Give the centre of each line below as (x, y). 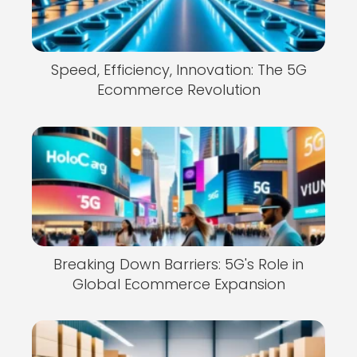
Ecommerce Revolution (178, 90)
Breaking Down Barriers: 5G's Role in (178, 264)
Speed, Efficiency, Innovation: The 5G (178, 70)
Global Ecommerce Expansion (178, 284)
